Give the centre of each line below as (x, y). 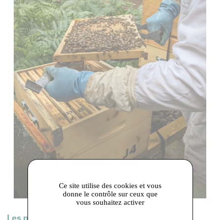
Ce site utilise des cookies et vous (110, 185)
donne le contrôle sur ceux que (110, 194)
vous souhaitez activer (110, 202)
